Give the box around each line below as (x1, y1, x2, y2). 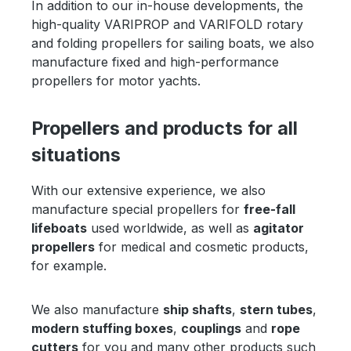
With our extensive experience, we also (31, 183, 266, 199)
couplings (181, 320, 241, 337)
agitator (253, 220, 304, 237)
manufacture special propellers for (31, 201, 244, 218)
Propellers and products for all (31, 117, 298, 140)
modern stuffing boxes (31, 320, 173, 337)
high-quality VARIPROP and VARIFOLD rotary (31, 16, 303, 33)
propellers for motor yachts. (31, 73, 201, 89)
